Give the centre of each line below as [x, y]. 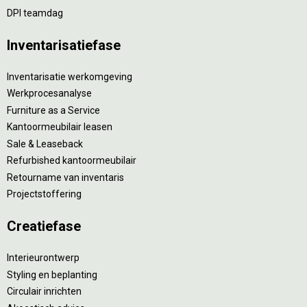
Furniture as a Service [53, 110]
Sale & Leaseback [45, 144]
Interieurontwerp [43, 258]
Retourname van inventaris [65, 177]
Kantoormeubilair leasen [60, 127]
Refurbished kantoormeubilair [72, 160]
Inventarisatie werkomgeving [70, 76]
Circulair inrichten [44, 291]
